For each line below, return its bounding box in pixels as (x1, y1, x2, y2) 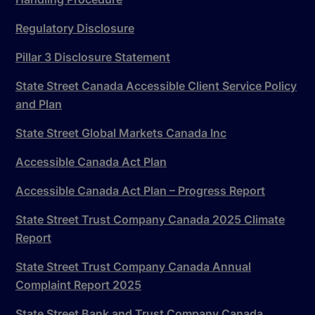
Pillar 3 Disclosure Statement (15, 49, 170, 64)
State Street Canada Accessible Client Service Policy (15, 78, 297, 93)
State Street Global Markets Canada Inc (15, 125, 226, 140)
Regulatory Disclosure (15, 20, 134, 35)
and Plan (15, 96, 62, 111)
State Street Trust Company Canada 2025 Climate (15, 212, 285, 226)
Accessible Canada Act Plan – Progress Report (15, 183, 265, 198)
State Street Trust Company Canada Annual (15, 259, 251, 274)
